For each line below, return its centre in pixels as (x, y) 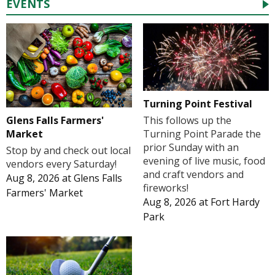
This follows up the (187, 121)
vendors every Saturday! (61, 164)
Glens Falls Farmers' (55, 121)
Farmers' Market (45, 193)
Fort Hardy (235, 202)
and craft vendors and (193, 175)
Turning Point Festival (197, 104)
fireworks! (165, 188)
